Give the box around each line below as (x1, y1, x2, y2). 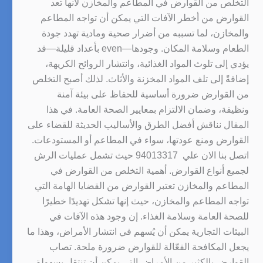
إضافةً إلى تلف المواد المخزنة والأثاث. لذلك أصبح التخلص (32, 73, 249, 84)
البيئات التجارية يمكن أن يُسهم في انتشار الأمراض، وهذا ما (27, 226, 249, 237)
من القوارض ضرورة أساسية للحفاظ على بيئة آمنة (57, 89, 249, 99)
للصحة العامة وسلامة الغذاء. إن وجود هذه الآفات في (49, 211, 249, 221)
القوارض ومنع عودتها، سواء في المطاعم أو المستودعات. (32, 134, 249, 145)
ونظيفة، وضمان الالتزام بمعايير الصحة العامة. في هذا (46, 104, 249, 114)
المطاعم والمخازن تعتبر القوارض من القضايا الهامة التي (35, 180, 249, 191)
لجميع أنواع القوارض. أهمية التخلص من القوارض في (50, 165, 249, 176)
